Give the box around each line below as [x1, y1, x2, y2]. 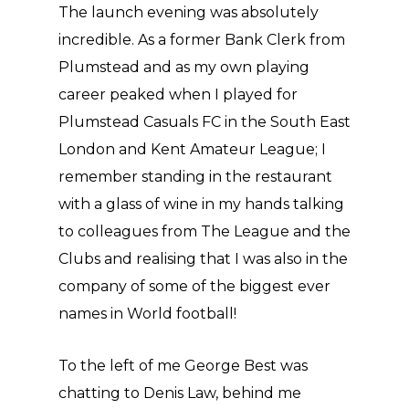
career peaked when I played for [58, 86, 298, 103]
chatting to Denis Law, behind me [58, 384, 301, 402]
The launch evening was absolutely [58, 4, 319, 21]
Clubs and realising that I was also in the [58, 250, 348, 267]
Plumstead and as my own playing [58, 58, 309, 76]
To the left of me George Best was [58, 357, 308, 374]
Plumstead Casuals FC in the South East [58, 113, 351, 131]
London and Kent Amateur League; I [58, 141, 326, 158]
